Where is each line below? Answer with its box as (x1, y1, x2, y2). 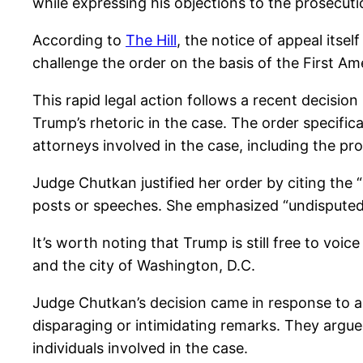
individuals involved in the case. (32, 340, 248, 357)
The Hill (126, 32, 177, 49)
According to (32, 32, 126, 49)
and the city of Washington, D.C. (32, 257, 255, 275)
